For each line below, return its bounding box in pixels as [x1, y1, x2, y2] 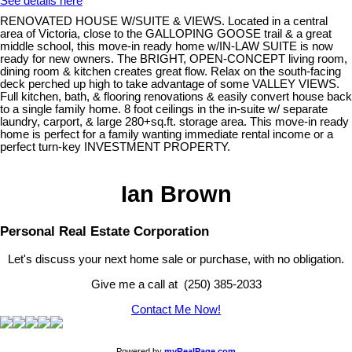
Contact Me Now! [131, 302, 221, 316]
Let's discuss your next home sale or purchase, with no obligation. [8, 252, 344, 266]
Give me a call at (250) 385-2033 [90, 277, 262, 291]
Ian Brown [120, 181, 232, 207]
